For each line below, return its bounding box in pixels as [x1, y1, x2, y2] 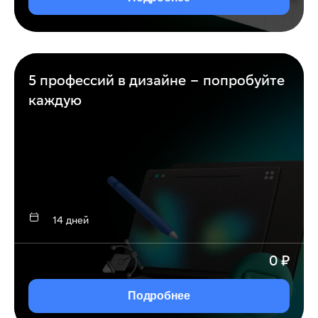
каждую [28, 92, 82, 109]
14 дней [53, 214, 89, 226]
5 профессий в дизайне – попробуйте [28, 72, 285, 89]
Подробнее [128, 290, 190, 302]
